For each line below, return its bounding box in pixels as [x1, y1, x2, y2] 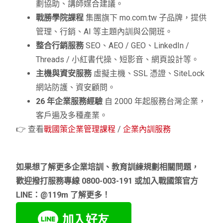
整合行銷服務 [36, 41, 84, 51]
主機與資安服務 [36, 69, 92, 79]
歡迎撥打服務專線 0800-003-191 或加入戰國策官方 [16, 176, 199, 186]
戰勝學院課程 [36, 13, 84, 23]
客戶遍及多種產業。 [36, 111, 108, 120]
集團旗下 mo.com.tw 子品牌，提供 [84, 13, 207, 23]
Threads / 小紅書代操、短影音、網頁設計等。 [36, 55, 200, 65]
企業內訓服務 [123, 124, 171, 134]
